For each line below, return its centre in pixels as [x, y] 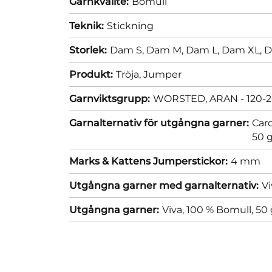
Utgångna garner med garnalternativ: [164, 185]
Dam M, [166, 50]
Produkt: [91, 74]
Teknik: [87, 25]
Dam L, [204, 50]
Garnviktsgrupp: [110, 98]
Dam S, [128, 50]
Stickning [130, 25]
